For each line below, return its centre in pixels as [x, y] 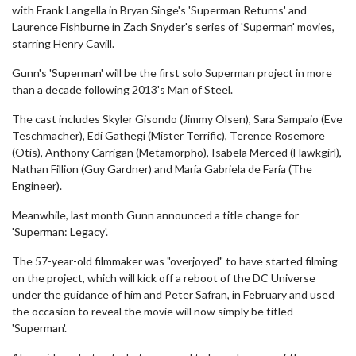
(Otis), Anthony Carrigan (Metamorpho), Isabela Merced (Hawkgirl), [177, 152]
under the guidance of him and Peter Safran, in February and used [173, 294]
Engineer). [37, 186]
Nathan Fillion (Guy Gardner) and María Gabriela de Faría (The [162, 169]
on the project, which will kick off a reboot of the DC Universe [164, 278]
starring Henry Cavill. [63, 43]
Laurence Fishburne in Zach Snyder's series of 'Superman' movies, [173, 27]
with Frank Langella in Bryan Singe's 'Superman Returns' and [159, 10]
